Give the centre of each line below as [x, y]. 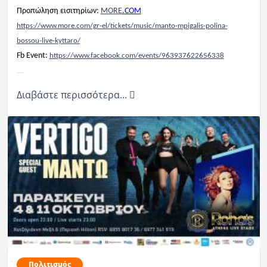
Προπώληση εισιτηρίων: [58, 11]
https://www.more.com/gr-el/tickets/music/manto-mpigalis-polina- [122, 26]
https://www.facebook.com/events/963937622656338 [136, 56]
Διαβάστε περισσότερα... [73, 95]
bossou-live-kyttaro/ [48, 41]
